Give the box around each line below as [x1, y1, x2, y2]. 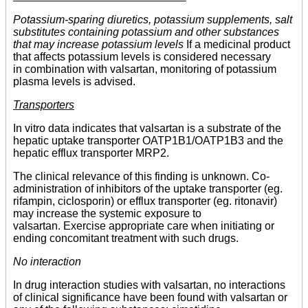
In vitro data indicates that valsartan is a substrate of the [13, 122, 281, 135]
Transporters [13, 99, 74, 111]
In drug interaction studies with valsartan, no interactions [13, 279, 285, 291]
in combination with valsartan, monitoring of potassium [13, 63, 276, 76]
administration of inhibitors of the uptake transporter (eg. [13, 183, 283, 195]
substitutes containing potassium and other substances [13, 26, 279, 38]
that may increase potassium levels [13, 38, 186, 51]
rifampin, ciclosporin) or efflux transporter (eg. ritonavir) [13, 195, 277, 208]
